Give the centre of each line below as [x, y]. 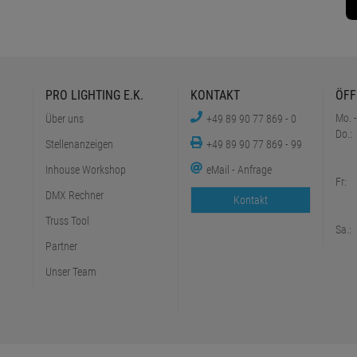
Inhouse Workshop [86, 170]
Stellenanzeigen [80, 145]
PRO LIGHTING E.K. [95, 96]
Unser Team [71, 272]
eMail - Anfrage [239, 170]
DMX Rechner [75, 196]
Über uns [65, 119]
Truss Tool [68, 221]
